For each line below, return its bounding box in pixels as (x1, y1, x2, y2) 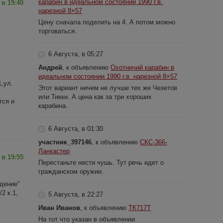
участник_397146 (38, 138, 92, 146)
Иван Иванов (38, 204, 81, 212)
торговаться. (38, 27, 77, 35)
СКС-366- (140, 138, 168, 146)
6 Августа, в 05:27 (48, 50, 104, 58)
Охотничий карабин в (111, 63, 175, 71)
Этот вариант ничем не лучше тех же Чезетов (38, 84, 178, 92)
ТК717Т (128, 204, 151, 212)
